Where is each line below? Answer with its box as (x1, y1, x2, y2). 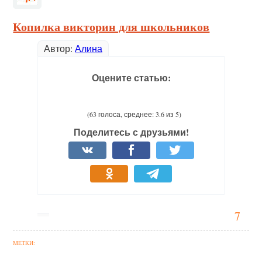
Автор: (44, 42, 75, 54)
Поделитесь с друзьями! (73, 125, 189, 139)
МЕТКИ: (13, 239, 36, 247)
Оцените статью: (91, 71, 171, 84)
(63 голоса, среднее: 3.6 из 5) (87, 109, 181, 119)
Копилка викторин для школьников (13, 18, 210, 35)
